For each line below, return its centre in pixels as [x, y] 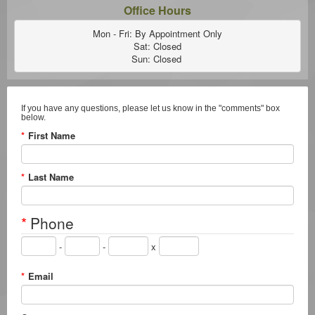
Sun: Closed [157, 58]
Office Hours [157, 11]
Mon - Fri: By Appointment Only [157, 33]
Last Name [51, 177]
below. [33, 118]
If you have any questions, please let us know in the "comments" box [150, 109]
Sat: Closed [157, 46]
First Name [52, 136]
